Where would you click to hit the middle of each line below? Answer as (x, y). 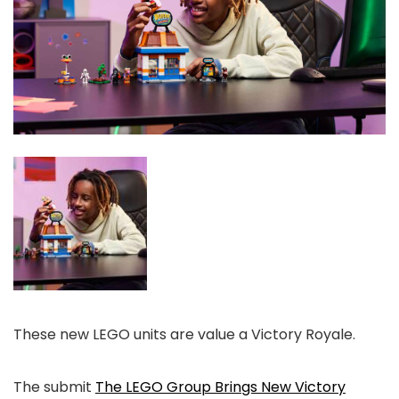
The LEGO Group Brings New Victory (220, 387)
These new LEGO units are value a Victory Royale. (184, 334)
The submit (54, 387)
